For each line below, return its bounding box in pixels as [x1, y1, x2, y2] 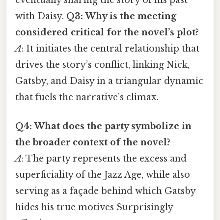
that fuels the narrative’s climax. [15, 91, 159, 103]
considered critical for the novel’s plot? [15, 27, 199, 38]
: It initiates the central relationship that [22, 43, 199, 54]
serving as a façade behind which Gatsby [15, 186, 195, 197]
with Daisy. [15, 10, 66, 22]
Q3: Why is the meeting [66, 10, 176, 22]
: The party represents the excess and [22, 153, 187, 165]
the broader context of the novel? [15, 137, 170, 148]
